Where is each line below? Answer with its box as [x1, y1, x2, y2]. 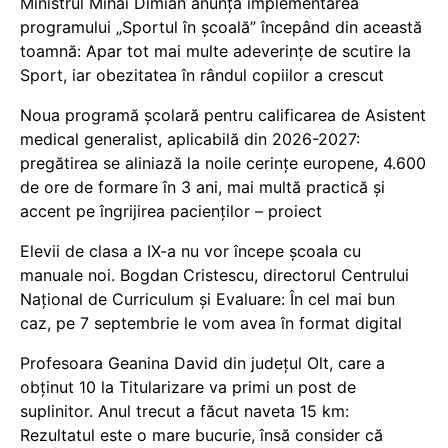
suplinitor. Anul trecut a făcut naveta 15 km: [20, 401, 349, 422]
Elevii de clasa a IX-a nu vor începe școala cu [20, 241, 361, 262]
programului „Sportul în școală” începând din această [20, 17, 422, 38]
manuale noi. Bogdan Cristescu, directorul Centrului [20, 265, 409, 286]
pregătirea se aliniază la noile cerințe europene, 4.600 [20, 153, 426, 174]
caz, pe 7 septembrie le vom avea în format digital [20, 313, 402, 334]
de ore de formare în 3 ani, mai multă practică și [20, 177, 385, 198]
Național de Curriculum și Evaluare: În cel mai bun [20, 289, 395, 310]
